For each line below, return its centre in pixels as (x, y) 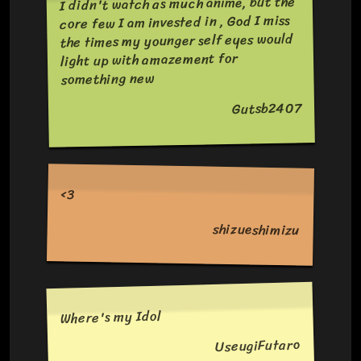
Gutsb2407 (267, 108)
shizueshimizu (257, 230)
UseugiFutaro (258, 345)
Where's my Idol (110, 317)
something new (108, 79)
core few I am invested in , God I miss (175, 22)
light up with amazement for (149, 60)
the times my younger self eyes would (176, 41)
